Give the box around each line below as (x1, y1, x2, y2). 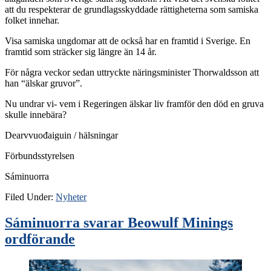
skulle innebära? (5, 109, 67, 120)
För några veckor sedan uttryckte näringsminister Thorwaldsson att (5, 67, 259, 78)
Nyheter (56, 192, 87, 203)
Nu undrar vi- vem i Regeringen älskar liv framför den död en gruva (5, 99, 264, 109)
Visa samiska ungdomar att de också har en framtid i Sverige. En (5, 36, 250, 47)
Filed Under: (5, 192, 56, 203)
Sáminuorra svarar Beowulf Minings (5, 215, 233, 231)
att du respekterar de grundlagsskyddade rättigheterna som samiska (5, 4, 258, 15)
